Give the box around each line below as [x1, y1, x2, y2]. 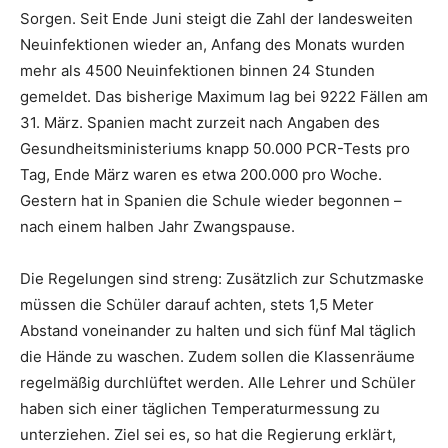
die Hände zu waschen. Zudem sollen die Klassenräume [20, 347, 415, 366]
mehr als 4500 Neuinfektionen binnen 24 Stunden [20, 61, 375, 80]
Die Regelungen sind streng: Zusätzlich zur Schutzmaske [20, 269, 424, 288]
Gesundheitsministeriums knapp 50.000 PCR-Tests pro [20, 139, 410, 158]
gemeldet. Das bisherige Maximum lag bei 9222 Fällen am [20, 87, 428, 106]
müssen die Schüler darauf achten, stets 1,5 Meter [20, 295, 374, 314]
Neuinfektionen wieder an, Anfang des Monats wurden [20, 35, 405, 54]
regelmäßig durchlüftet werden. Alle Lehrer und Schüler [20, 373, 416, 392]
